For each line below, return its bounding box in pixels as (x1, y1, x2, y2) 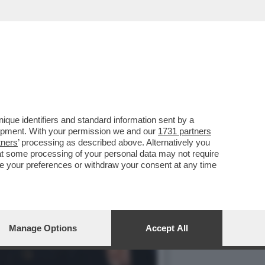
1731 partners (158, 126, 211, 136)
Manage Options (9, 223, 77, 233)
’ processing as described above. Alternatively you (18, 137, 210, 147)
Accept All (146, 223, 188, 233)
